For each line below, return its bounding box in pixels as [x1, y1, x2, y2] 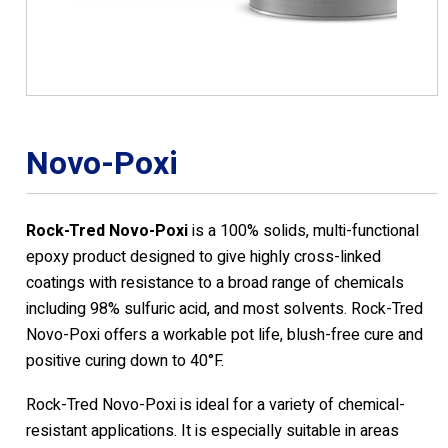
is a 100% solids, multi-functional [188, 219, 419, 244]
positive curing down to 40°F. [26, 349, 224, 374]
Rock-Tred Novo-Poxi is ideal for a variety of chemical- [26, 393, 405, 418]
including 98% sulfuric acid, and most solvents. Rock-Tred [26, 297, 423, 322]
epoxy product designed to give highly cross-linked [26, 245, 381, 270]
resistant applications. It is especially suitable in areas [26, 419, 399, 444]
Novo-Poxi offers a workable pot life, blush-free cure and [26, 323, 423, 348]
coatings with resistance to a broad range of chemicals [26, 271, 404, 296]
